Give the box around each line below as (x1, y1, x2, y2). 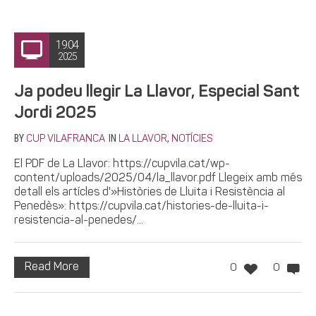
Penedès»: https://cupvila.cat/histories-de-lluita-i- (14, 200, 269, 212)
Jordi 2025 (14, 104, 96, 122)
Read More (25, 261, 79, 273)
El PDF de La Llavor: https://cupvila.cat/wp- (14, 158, 230, 170)
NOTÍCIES (171, 133, 212, 145)
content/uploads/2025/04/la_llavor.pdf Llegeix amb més (14, 172, 302, 184)
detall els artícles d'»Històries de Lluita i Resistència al (14, 186, 285, 198)
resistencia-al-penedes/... (14, 214, 143, 226)
